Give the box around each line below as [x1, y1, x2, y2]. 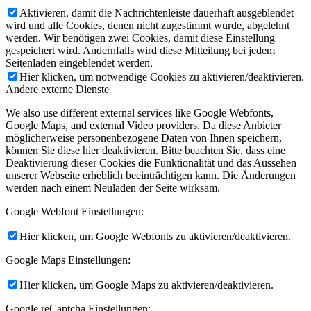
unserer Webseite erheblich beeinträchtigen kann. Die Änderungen [6, 169, 296, 181]
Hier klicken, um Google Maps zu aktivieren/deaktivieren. [19, 278, 274, 291]
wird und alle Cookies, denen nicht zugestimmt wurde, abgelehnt [6, 19, 289, 31]
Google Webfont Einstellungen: [6, 205, 144, 217]
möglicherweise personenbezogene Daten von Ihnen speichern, [6, 131, 282, 144]
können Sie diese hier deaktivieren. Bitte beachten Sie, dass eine [6, 144, 285, 156]
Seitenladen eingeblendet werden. [6, 56, 153, 69]
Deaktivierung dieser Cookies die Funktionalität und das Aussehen [6, 156, 296, 169]
